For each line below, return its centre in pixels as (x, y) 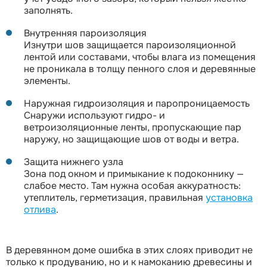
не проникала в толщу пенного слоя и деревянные (140, 69)
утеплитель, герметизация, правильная (115, 197)
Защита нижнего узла (74, 162)
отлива (40, 209)
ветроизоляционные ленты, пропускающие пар (133, 127)
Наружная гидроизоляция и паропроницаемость (137, 103)
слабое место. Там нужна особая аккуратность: (132, 185)
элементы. (47, 80)
